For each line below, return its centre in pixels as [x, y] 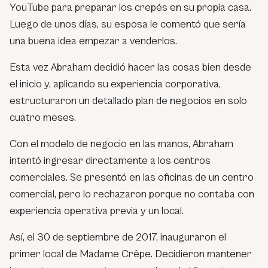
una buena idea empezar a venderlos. [93, 41]
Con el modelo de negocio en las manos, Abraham [121, 144]
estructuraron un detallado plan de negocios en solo [128, 100]
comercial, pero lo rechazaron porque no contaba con [132, 194]
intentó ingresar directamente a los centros [110, 160]
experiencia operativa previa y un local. [97, 211]
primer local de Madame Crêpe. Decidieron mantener [131, 254]
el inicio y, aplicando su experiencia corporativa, [115, 84]
